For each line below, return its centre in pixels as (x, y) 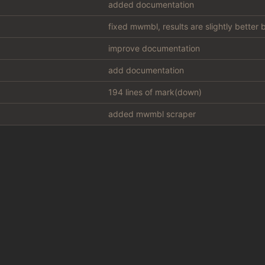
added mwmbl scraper (152, 114)
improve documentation (154, 49)
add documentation (146, 70)
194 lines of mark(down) (155, 92)
